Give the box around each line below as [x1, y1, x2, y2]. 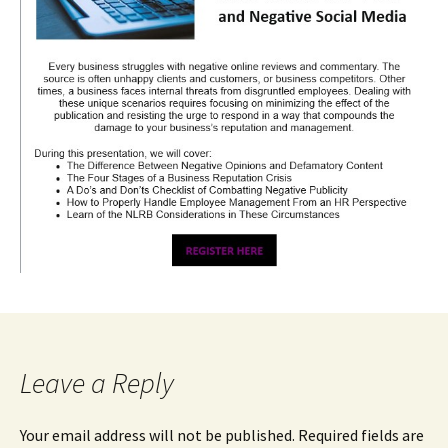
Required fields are [298, 424, 424, 445]
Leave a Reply [20, 364, 174, 401]
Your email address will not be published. [20, 424, 295, 445]
